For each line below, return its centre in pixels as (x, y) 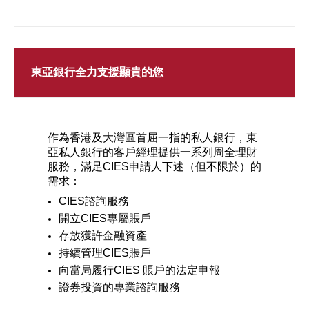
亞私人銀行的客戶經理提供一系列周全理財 (152, 152)
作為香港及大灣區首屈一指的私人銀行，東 (152, 138)
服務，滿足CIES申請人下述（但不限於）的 (154, 167)
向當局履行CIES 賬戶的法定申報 (139, 270)
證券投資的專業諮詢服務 (119, 287)
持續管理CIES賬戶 (105, 253)
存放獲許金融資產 (103, 236)
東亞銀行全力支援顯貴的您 (97, 72)
